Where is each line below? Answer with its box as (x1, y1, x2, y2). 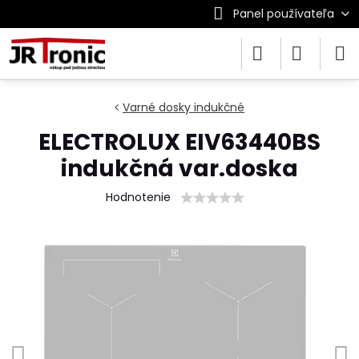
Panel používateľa (232, 6, 334, 22)
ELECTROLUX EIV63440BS (38, 127, 321, 158)
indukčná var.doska (61, 153, 298, 184)
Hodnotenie (105, 189, 171, 205)
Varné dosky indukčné (123, 99, 244, 115)
